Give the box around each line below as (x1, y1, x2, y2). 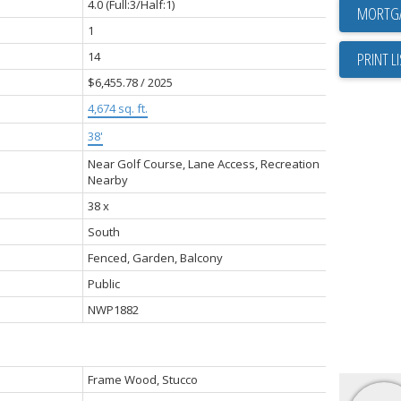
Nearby (87, 171, 128, 188)
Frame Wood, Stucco (87, 371, 198, 388)
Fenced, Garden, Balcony (87, 249, 223, 266)
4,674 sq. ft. (87, 99, 148, 116)
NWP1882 (87, 301, 139, 318)
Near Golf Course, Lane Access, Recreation (87, 155, 320, 172)
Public (87, 275, 120, 292)
